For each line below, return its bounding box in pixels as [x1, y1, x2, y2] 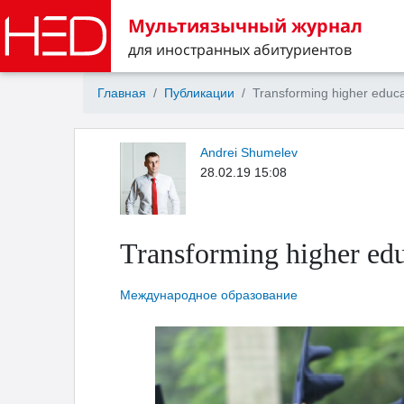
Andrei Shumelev [199, 145, 298, 160]
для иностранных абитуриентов [128, 40, 352, 60]
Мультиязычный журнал [128, 14, 363, 38]
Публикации [164, 86, 234, 100]
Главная [97, 86, 146, 100]
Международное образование [120, 287, 298, 302]
